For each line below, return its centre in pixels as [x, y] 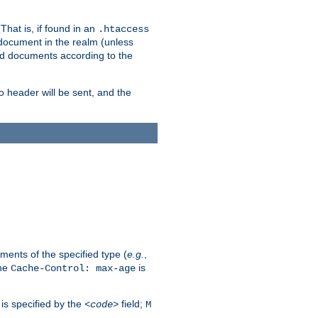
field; [132, 303]
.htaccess [124, 29]
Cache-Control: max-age [73, 268]
